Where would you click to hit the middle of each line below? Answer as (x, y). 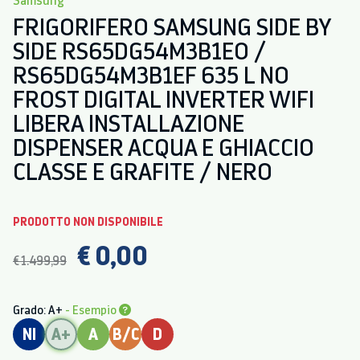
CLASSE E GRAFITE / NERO (143, 171)
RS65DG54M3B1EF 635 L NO (151, 74)
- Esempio (92, 309)
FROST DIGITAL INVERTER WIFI (164, 98)
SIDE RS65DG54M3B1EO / (139, 50)
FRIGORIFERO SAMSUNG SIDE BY (172, 26)
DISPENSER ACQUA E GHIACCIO (164, 147)
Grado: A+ (39, 309)
